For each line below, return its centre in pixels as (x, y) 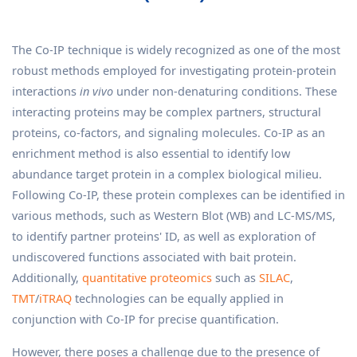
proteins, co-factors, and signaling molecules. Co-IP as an (169, 132)
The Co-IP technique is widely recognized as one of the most (176, 49)
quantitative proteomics (147, 277)
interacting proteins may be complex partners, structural (167, 112)
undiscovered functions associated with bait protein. (154, 257)
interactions (46, 91)
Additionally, (47, 277)
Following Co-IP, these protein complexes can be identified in (178, 194)
